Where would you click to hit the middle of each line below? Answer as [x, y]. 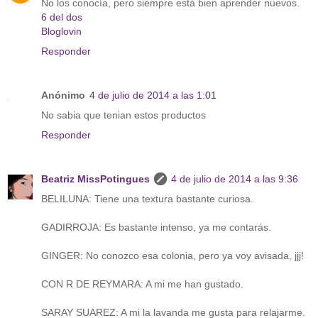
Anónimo [63, 95]
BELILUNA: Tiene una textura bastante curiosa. [147, 198]
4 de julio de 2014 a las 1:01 [153, 95]
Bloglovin [61, 31]
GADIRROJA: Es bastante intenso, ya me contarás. [156, 227]
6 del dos [62, 17]
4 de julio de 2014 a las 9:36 [235, 179]
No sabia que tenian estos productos [124, 115]
